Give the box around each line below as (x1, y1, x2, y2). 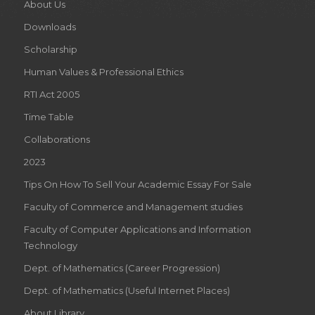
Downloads (23, 21, 76, 33)
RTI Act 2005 (23, 89, 79, 101)
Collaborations (23, 134, 90, 146)
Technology (23, 240, 77, 252)
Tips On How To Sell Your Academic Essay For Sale (23, 179, 252, 191)
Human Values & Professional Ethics (23, 66, 184, 78)
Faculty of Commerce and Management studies (23, 201, 243, 213)
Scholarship (23, 44, 77, 56)
